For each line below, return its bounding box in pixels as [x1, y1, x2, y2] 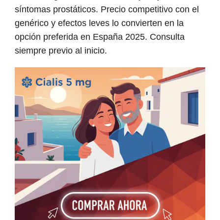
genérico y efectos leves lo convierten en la [15, 18, 184, 28]
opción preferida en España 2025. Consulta [15, 31, 185, 42]
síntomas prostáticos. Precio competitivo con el [15, 4, 199, 14]
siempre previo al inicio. [15, 45, 107, 55]
